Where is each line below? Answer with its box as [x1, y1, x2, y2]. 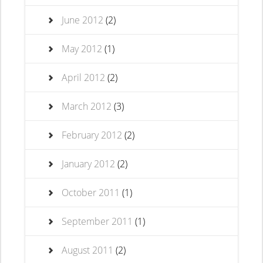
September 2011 [62, 215, 133, 228]
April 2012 [62, 71, 106, 84]
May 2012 [62, 42, 103, 55]
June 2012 [62, 14, 104, 26]
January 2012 [62, 157, 116, 170]
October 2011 [62, 186, 120, 199]
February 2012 [62, 129, 123, 141]
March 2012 [62, 100, 112, 113]
